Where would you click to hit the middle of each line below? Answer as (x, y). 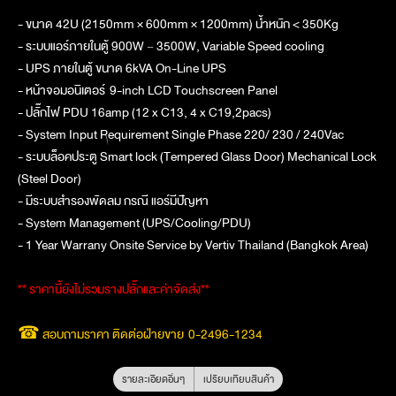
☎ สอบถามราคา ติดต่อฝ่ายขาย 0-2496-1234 (140, 334)
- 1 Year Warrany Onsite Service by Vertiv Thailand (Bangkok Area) (193, 245)
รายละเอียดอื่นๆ (153, 379)
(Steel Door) (49, 179)
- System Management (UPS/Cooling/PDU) (134, 223)
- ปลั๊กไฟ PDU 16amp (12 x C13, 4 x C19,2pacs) (145, 112)
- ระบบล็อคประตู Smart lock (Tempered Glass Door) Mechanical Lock (197, 156)
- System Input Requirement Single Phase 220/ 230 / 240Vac (181, 134)
